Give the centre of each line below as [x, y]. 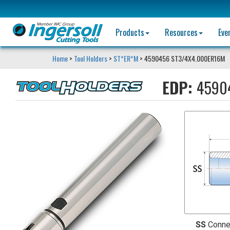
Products [131, 32]
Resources [182, 32]
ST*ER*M [126, 58]
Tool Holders [91, 58]
